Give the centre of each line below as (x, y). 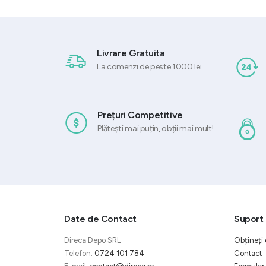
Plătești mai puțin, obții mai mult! (156, 129)
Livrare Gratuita (131, 53)
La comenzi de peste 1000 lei (149, 67)
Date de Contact (100, 219)
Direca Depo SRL (92, 240)
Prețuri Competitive (140, 115)
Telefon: (79, 254)
